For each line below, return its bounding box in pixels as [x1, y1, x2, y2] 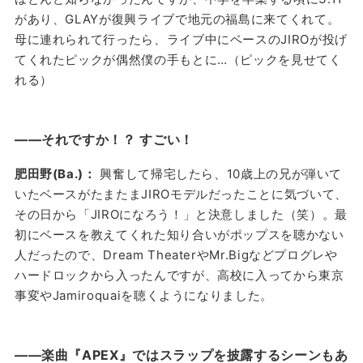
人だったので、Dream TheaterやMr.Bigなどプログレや [14, 246, 338, 263]
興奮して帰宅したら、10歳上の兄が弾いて [96, 165, 343, 181]
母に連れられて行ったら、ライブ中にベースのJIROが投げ [14, 31, 348, 47]
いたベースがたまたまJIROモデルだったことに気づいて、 [14, 186, 348, 202]
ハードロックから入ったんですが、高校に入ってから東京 [14, 267, 344, 283]
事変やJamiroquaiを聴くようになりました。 [14, 287, 273, 303]
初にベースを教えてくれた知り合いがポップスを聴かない [14, 226, 344, 242]
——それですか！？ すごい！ [14, 130, 194, 147]
